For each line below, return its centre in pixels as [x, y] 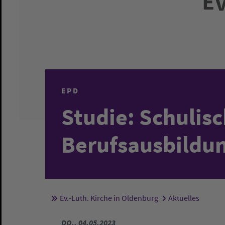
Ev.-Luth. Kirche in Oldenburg [109, 198]
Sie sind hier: [101, 200]
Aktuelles [184, 198]
